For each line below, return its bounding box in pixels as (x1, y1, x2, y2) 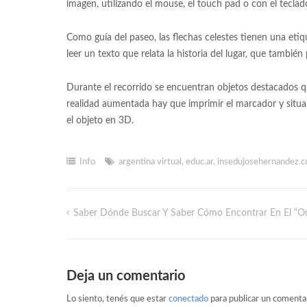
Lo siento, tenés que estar (66, 294, 169, 304)
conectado (168, 294, 208, 304)
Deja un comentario (66, 269, 185, 284)
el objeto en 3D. (66, 116, 134, 126)
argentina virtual (118, 158, 182, 167)
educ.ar (185, 158, 213, 167)
